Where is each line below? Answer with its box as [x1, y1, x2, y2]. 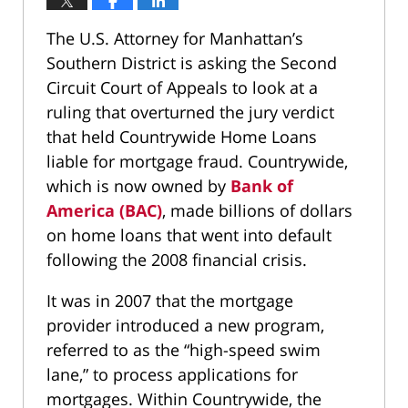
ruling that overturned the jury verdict [46, 100, 334, 123]
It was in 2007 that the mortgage [46, 289, 293, 311]
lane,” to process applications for [46, 362, 298, 385]
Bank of [230, 174, 293, 197]
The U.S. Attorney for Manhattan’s [46, 26, 303, 49]
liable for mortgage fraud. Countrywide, [46, 149, 348, 172]
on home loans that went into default [46, 223, 331, 246]
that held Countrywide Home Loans [46, 125, 317, 148]
